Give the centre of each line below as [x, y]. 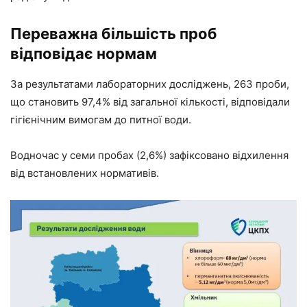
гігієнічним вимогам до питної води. [101, 119]
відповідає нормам [84, 53]
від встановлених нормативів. [85, 173]
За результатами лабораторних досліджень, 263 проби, [150, 84]
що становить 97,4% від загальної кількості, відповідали [150, 101]
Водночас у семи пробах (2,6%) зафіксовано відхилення [149, 155]
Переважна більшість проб [114, 33]
